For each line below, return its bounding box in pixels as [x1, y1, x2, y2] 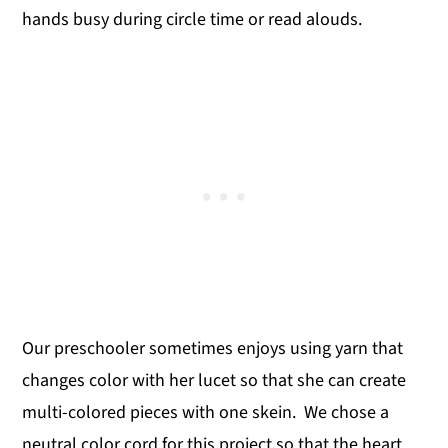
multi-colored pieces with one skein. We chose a [22, 399, 390, 425]
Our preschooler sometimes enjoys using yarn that [22, 335, 404, 361]
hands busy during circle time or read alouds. [22, 6, 367, 32]
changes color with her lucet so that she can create [22, 367, 407, 393]
